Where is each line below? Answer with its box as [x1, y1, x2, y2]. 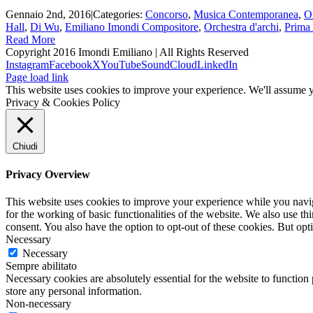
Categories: [93, 8, 145, 20]
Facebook [49, 58, 92, 71]
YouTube [101, 58, 141, 71]
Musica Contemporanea [194, 8, 298, 20]
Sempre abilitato [6, 260, 77, 272]
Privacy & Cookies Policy [6, 96, 120, 108]
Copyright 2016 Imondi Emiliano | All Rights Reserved [6, 45, 249, 58]
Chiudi [13, 140, 38, 152]
